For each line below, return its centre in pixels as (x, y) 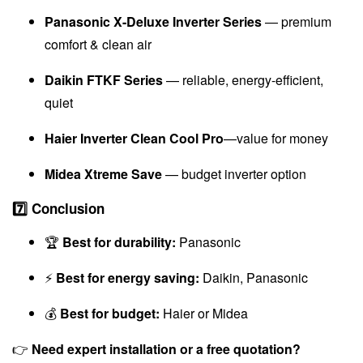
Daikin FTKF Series (104, 79)
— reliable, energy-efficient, (243, 79)
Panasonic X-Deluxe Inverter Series (153, 21)
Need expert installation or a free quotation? (166, 348)
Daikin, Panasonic (254, 277)
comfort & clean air (98, 44)
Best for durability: (119, 241)
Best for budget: (110, 313)
